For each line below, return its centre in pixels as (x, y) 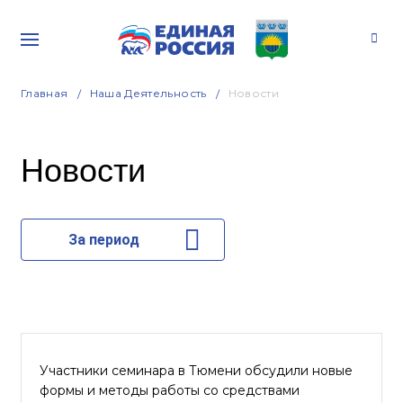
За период (103, 240)
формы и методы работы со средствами (170, 390)
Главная (45, 93)
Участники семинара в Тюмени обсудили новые (196, 371)
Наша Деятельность (148, 93)
